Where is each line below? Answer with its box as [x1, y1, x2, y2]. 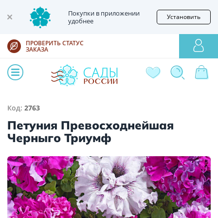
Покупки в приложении [68, 9, 140, 18]
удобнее [68, 17, 93, 25]
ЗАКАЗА [26, 45, 48, 54]
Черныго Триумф [7, 130, 111, 145]
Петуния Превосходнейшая [7, 118, 174, 133]
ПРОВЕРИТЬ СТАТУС [26, 39, 84, 47]
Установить [167, 13, 200, 21]
